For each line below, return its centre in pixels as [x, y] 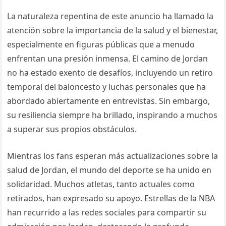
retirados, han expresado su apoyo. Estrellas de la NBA [111, 199]
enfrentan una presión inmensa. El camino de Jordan [108, 59]
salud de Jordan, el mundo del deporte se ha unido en [109, 170]
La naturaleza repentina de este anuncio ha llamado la [110, 16]
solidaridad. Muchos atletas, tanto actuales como [101, 184]
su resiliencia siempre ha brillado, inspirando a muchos [112, 115]
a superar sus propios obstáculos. [72, 129]
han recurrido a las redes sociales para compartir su [107, 213]
